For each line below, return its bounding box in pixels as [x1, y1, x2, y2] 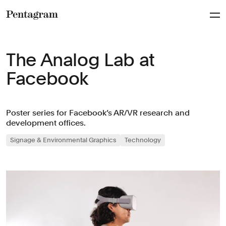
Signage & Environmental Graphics [10, 136, 117, 144]
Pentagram [6, 22, 50, 32]
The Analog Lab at [6, 49, 155, 71]
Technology [125, 136, 161, 144]
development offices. [6, 118, 86, 128]
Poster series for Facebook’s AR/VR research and [6, 108, 190, 118]
